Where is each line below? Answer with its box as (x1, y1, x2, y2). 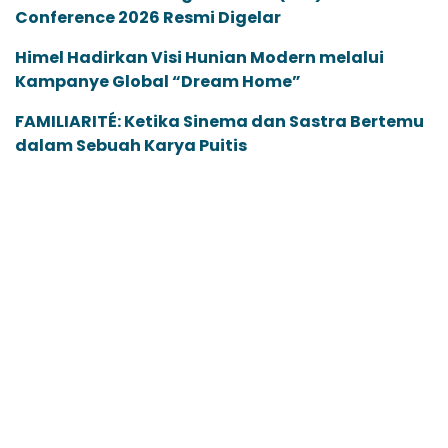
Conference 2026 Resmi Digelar (15, 6, 281, 30)
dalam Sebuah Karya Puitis (15, 134, 247, 158)
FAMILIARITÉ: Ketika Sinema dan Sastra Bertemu (15, 110, 424, 134)
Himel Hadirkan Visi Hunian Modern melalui (15, 46, 384, 70)
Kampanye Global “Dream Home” (15, 70, 301, 94)
